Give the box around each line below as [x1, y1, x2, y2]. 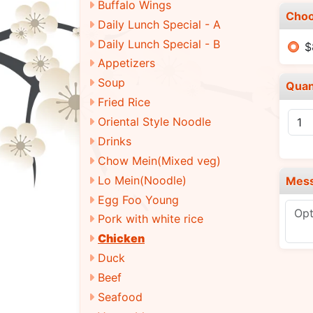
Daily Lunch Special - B [98, 36, 220, 51]
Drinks [98, 133, 131, 148]
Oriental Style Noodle [98, 115, 211, 129]
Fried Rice [98, 95, 150, 110]
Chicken [98, 231, 145, 246]
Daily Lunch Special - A [98, 17, 221, 31]
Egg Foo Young [98, 192, 179, 207]
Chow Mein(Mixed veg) [98, 153, 221, 168]
